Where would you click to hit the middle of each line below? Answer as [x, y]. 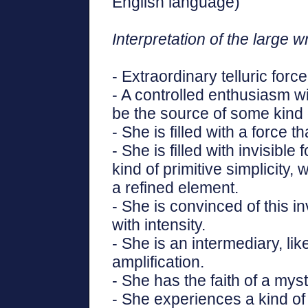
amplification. [158, 262]
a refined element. [175, 188]
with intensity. [159, 225]
